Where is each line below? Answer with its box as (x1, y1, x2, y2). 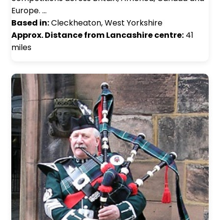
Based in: (11, 17, 49, 29)
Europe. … (11, 5, 47, 17)
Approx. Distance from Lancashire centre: (11, 29, 184, 41)
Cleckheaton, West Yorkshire (49, 17, 163, 29)
